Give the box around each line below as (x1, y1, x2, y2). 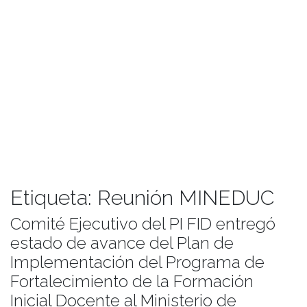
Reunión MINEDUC (97, 186, 274, 210)
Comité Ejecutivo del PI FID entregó (10, 214, 275, 234)
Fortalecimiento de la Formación (10, 271, 254, 292)
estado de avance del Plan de (10, 233, 234, 254)
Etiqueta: (10, 186, 97, 210)
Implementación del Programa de (10, 252, 265, 273)
